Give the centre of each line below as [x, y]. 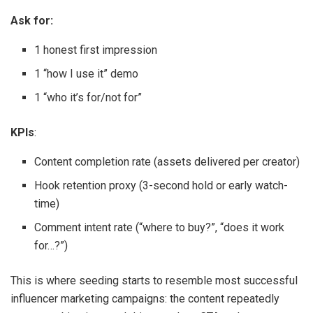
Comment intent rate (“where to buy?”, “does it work [160, 228]
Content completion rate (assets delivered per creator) [167, 162]
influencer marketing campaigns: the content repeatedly [145, 299]
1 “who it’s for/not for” [88, 98]
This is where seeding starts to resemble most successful [154, 281]
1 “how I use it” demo [87, 74]
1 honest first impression [96, 50]
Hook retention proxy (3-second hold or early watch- [161, 186]
